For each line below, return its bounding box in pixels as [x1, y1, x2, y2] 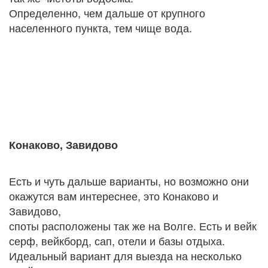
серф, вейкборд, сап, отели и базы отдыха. [9, 233, 225, 249]
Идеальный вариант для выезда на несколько [9, 248, 242, 264]
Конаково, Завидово [9, 137, 118, 153]
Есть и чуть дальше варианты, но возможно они [9, 173, 249, 189]
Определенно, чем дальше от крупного [9, 5, 205, 21]
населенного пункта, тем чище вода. [9, 20, 192, 36]
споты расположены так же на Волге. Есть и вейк [9, 218, 257, 234]
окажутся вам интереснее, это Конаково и [9, 188, 218, 204]
